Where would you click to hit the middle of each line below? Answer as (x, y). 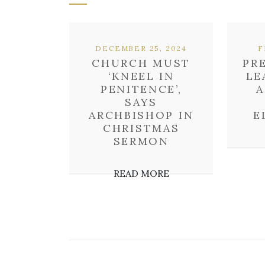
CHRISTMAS (141, 128)
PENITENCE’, (141, 89)
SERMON (141, 141)
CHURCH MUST (141, 63)
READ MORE (141, 173)
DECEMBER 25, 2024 (141, 48)
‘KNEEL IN (141, 76)
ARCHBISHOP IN (141, 115)
